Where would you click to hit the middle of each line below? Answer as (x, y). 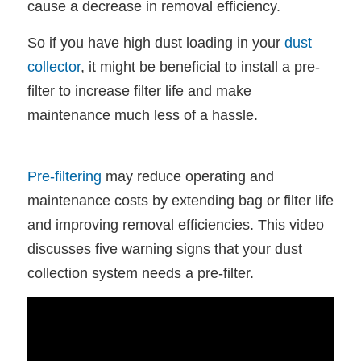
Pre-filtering (64, 177)
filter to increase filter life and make (139, 91)
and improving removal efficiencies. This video (175, 225)
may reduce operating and (187, 177)
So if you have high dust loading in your (156, 43)
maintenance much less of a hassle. (142, 115)
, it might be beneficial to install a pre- (200, 67)
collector (54, 67)
